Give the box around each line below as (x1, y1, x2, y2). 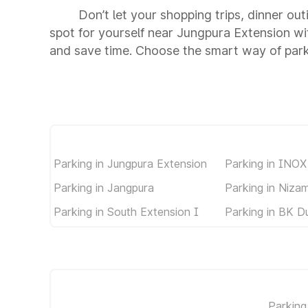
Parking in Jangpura (54, 180, 154, 195)
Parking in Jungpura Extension (54, 156, 207, 170)
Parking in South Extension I (54, 204, 199, 219)
